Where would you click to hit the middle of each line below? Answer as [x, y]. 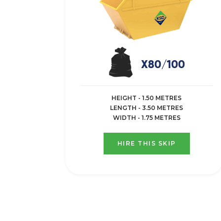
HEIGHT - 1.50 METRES [147, 98]
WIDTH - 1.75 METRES [147, 117]
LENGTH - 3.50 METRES [147, 108]
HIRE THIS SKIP [147, 143]
